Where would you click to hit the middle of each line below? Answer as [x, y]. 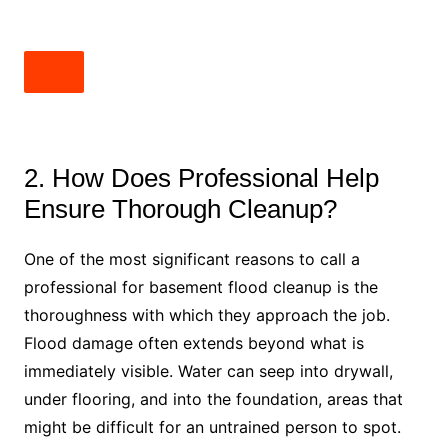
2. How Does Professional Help [201, 178]
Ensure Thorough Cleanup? [180, 209]
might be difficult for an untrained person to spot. [212, 427]
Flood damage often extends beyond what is [193, 343]
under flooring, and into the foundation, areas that [213, 399]
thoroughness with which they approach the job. [206, 315]
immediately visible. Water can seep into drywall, [208, 371]
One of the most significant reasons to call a [191, 259]
